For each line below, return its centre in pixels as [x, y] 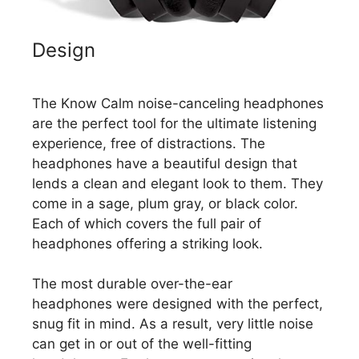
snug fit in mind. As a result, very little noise [173, 324]
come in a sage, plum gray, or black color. [165, 203]
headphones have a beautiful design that [165, 163]
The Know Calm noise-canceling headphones [178, 103]
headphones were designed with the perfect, [177, 304]
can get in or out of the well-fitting [142, 344]
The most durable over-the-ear [132, 284]
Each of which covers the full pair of [147, 223]
